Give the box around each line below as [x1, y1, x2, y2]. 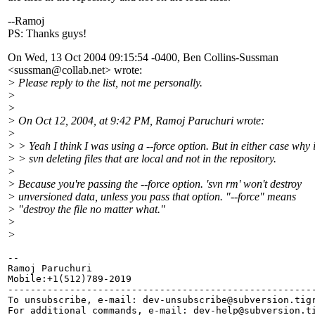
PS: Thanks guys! [8, 27, 86, 40]
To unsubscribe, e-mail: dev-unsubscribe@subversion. [8, 295, 295, 306]
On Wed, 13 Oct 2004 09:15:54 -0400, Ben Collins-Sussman [8, 51, 278, 64]
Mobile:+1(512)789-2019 [8, 274, 131, 285]
